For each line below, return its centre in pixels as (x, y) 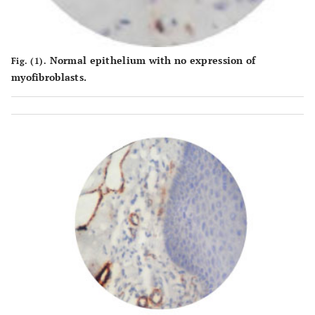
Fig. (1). (29, 61)
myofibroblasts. (49, 77)
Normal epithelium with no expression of (151, 60)
